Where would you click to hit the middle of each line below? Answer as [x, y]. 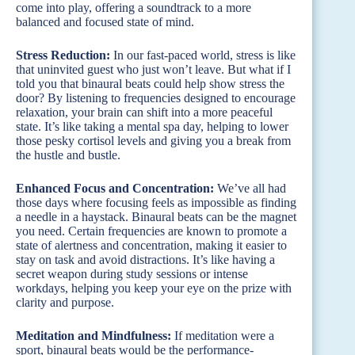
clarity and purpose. [65, 302]
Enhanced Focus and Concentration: [115, 188]
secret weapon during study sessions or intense [132, 273]
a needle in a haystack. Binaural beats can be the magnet [156, 216]
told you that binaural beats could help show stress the [150, 83]
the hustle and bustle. [68, 155]
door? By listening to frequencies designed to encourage [156, 97]
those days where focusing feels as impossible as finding [156, 202]
